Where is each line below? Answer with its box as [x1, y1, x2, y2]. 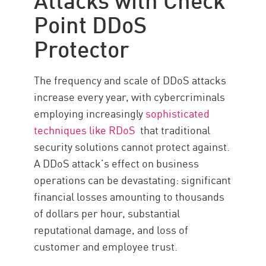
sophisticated [143, 105, 210, 121]
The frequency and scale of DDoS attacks [34, 72, 227, 88]
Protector [34, 31, 130, 64]
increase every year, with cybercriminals [34, 88, 226, 104]
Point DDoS [34, 7, 147, 39]
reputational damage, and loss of [34, 221, 189, 237]
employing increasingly [34, 105, 144, 121]
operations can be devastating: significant [34, 172, 232, 188]
